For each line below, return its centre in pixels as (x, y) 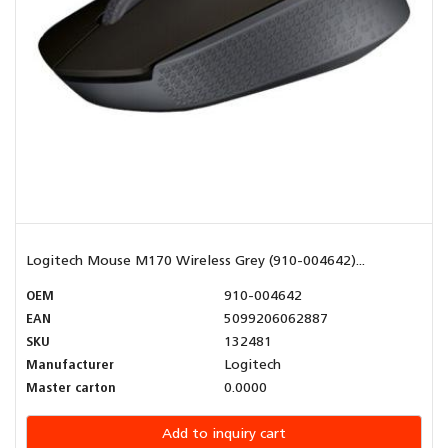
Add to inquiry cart (224, 435)
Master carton (71, 389)
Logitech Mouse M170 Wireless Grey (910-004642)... (195, 262)
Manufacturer (70, 366)
